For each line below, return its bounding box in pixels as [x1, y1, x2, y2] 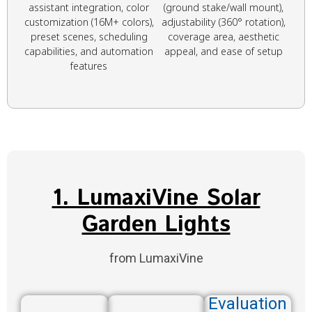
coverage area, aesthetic [167, 30, 279, 44]
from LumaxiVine [109, 251, 203, 266]
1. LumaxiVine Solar [52, 182, 260, 215]
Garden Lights [81, 209, 231, 242]
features [70, 59, 107, 73]
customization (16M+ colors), [24, 15, 154, 29]
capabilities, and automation [24, 45, 153, 58]
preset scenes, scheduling [30, 30, 148, 44]
